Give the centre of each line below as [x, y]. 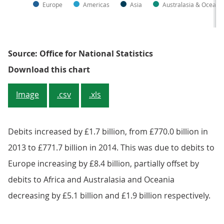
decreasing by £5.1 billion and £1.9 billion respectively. [109, 196]
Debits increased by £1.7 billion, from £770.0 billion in [108, 132]
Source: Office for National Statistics [80, 54]
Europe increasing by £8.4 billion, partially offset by [103, 164]
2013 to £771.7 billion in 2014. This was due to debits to [111, 148]
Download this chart [49, 70]
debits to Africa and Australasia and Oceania [91, 180]
